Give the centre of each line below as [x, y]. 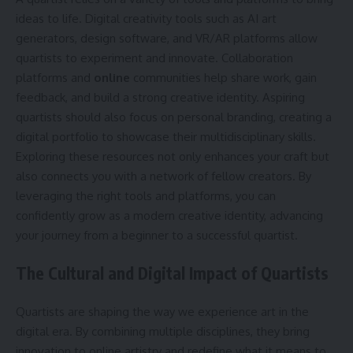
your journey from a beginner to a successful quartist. [157, 235]
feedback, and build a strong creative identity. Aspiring [160, 97]
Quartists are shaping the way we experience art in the [162, 311]
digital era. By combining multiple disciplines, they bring [163, 331]
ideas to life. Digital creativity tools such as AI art [146, 18]
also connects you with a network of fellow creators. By [163, 176]
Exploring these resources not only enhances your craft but [173, 156]
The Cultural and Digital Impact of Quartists [172, 273]
